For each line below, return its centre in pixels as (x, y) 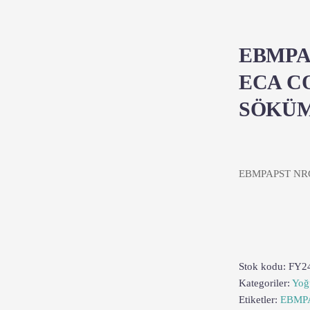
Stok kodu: (264, 266)
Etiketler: (259, 300)
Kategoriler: (265, 283)
